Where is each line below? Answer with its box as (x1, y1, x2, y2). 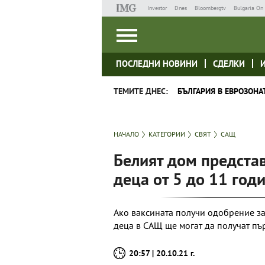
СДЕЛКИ (213, 58, 245, 69)
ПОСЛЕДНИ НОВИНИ (116, 58, 198, 69)
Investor (147, 4, 167, 12)
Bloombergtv (194, 4, 226, 12)
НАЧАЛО (114, 130, 139, 138)
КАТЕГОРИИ (148, 130, 185, 138)
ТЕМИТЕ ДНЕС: (114, 86, 168, 96)
